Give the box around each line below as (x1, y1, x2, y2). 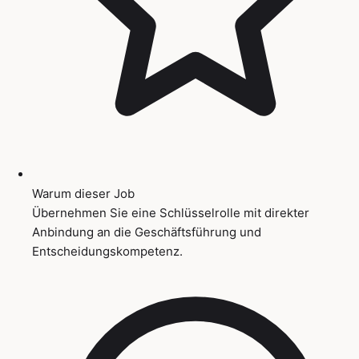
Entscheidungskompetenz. (32, 243, 183, 259)
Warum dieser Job (32, 185, 135, 201)
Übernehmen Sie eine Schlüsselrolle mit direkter (32, 204, 309, 220)
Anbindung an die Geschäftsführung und (32, 224, 261, 240)
